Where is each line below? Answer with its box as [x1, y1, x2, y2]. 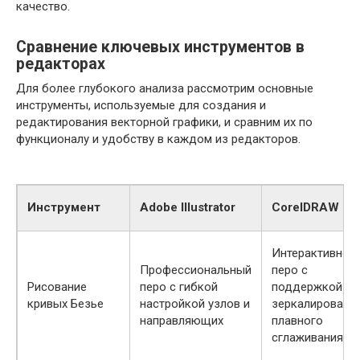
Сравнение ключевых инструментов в [16, 38, 305, 57]
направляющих [140, 313, 223, 328]
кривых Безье [27, 297, 104, 311]
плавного [272, 313, 323, 328]
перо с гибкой [140, 280, 218, 294]
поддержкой [272, 280, 342, 294]
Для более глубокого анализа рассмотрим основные [16, 81, 313, 96]
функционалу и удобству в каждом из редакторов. [16, 132, 301, 146]
